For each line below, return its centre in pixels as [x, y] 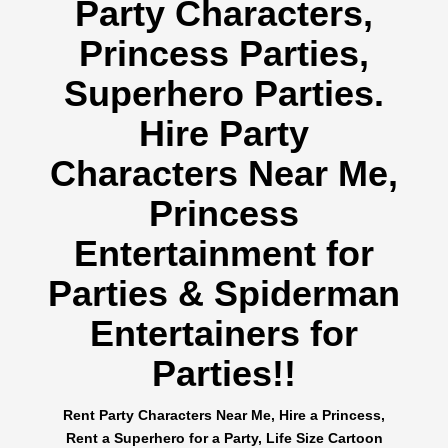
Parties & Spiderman [224, 293]
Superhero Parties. [224, 93]
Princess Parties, [224, 53]
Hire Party [224, 133]
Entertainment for [224, 253]
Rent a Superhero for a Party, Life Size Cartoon [224, 437]
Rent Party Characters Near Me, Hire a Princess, [224, 414]
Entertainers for [224, 333]
